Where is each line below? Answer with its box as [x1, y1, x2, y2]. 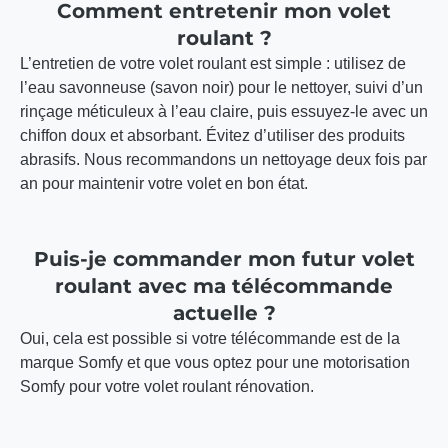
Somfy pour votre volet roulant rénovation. [20, 378, 314, 396]
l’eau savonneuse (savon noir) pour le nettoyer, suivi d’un [20, 79, 423, 97]
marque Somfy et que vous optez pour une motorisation [20, 354, 410, 372]
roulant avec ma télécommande [55, 274, 393, 299]
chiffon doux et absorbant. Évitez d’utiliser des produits [20, 127, 405, 145]
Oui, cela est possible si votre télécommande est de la [20, 330, 400, 348]
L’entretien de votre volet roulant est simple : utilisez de [20, 55, 406, 73]
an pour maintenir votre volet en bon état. [20, 175, 308, 193]
